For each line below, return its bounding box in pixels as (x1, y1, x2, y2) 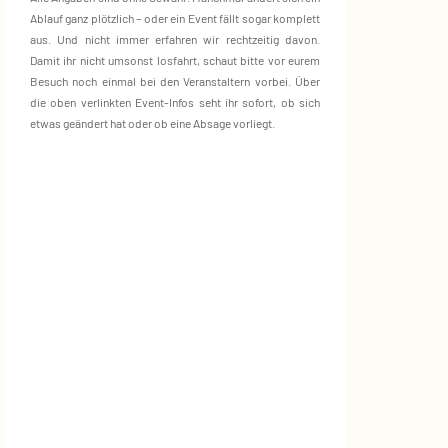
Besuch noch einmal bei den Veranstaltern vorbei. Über (30, 74, 320, 88)
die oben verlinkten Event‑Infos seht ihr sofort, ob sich (30, 95, 320, 109)
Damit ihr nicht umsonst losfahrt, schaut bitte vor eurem (30, 53, 320, 67)
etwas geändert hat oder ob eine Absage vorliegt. (30, 116, 275, 130)
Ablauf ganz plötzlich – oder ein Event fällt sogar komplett (30, 11, 320, 25)
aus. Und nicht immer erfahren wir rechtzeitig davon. (30, 32, 320, 46)
